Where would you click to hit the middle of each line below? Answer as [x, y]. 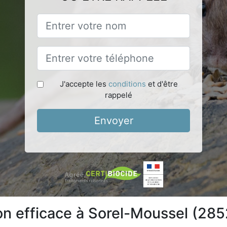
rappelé [119, 95]
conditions [127, 84]
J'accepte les [84, 84]
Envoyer [113, 120]
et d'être [162, 84]
